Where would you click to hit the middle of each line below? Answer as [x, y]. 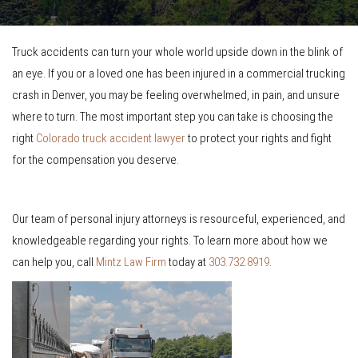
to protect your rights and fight [259, 138]
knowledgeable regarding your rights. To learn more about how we [170, 241]
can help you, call [54, 262]
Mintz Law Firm [131, 262]
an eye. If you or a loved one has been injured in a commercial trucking [179, 74]
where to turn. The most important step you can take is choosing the [173, 117]
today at [187, 262]
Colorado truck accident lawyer [111, 138]
